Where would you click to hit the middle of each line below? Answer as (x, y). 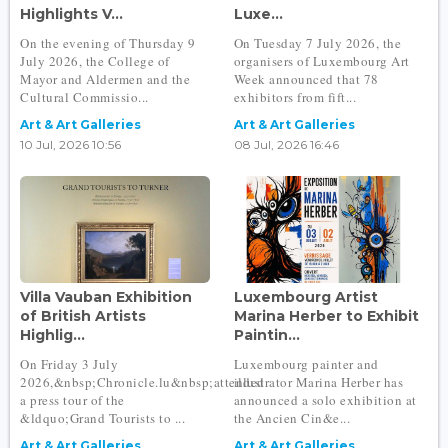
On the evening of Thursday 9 (107, 42)
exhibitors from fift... (295, 96)
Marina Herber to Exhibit (326, 315)
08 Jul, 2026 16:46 (286, 144)
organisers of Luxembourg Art (321, 60)
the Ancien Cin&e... (292, 417)
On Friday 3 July (69, 363)
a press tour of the (72, 399)
